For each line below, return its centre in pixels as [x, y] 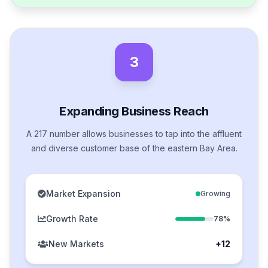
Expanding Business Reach [134, 112]
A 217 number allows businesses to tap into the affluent [134, 134]
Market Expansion [83, 194]
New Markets [76, 244]
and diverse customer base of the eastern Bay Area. [134, 148]
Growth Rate [72, 219]
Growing [215, 194]
